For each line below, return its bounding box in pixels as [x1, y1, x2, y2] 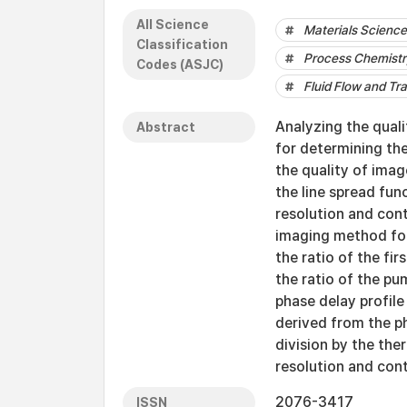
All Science [136, 17, 209, 32]
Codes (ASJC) [136, 57, 223, 72]
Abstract [136, 120, 195, 134]
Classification [136, 37, 228, 52]
